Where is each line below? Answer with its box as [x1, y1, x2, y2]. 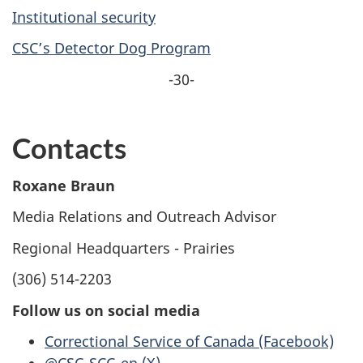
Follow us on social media [12, 300, 200, 320]
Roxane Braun [12, 175, 115, 195]
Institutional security [12, 6, 156, 27]
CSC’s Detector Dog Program [12, 38, 211, 58]
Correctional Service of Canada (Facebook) [45, 331, 334, 352]
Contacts [12, 130, 126, 165]
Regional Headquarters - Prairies [12, 237, 235, 258]
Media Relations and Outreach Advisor [12, 207, 276, 227]
